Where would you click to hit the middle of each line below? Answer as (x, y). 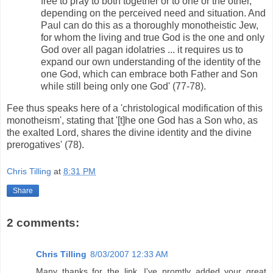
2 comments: (43, 222)
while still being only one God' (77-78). (123, 87)
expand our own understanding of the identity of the (151, 62)
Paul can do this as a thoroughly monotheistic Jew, (150, 26)
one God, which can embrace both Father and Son (149, 74)
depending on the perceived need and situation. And (153, 13)
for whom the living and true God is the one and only (153, 38)
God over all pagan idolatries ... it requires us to (142, 50)
